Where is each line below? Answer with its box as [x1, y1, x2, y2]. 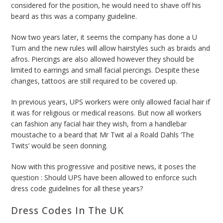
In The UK [72, 204, 124, 218]
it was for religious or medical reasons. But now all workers [11, 108, 202, 118]
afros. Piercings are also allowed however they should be [11, 54, 195, 64]
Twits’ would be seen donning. [11, 141, 108, 151]
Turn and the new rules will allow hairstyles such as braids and [11, 43, 211, 53]
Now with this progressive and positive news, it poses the [11, 162, 197, 172]
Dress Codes [11, 204, 72, 218]
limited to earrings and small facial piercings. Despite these [11, 65, 200, 75]
